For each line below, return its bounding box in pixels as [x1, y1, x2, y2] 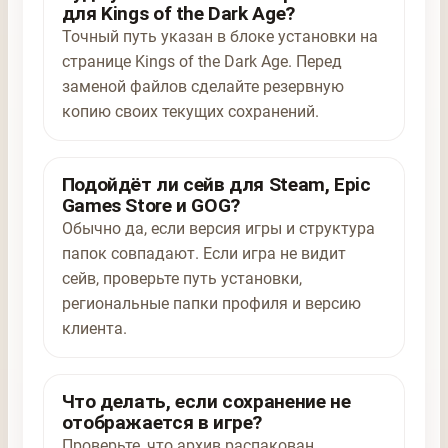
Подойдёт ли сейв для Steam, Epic [61, 172, 371, 196]
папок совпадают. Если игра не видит [61, 243, 346, 263]
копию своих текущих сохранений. [61, 101, 319, 121]
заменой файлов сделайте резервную [61, 76, 344, 96]
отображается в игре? [61, 410, 263, 434]
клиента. [61, 318, 127, 338]
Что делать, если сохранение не [61, 389, 351, 413]
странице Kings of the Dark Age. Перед [61, 51, 342, 71]
